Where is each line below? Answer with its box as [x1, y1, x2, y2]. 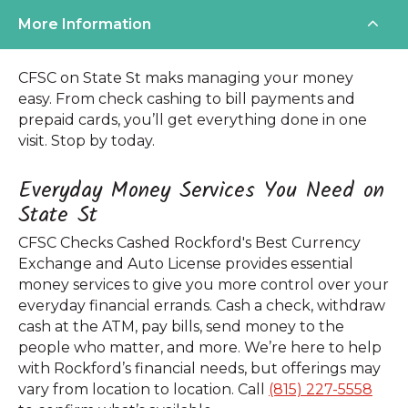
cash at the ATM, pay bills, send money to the [18, 317, 344, 335]
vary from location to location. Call [18, 380, 269, 398]
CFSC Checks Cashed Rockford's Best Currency [18, 233, 361, 251]
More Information [18, 15, 151, 33]
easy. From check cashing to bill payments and [18, 89, 355, 107]
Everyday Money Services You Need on [18, 172, 384, 209]
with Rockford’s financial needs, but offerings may [18, 359, 381, 377]
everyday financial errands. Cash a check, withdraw [18, 296, 385, 314]
